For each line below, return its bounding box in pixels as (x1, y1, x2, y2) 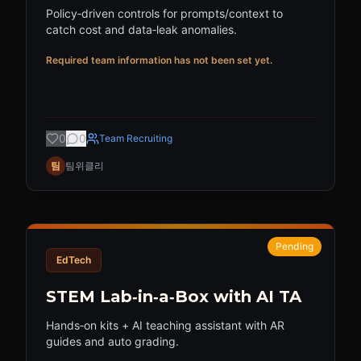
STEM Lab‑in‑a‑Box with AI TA (46, 287, 301, 306)
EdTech (56, 254, 91, 266)
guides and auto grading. (46, 334, 179, 348)
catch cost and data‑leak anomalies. (46, 23, 237, 36)
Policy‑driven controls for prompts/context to (46, 6, 283, 20)
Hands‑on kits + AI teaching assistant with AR (46, 318, 284, 332)
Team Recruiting (99, 132, 172, 144)
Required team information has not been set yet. (46, 54, 272, 66)
